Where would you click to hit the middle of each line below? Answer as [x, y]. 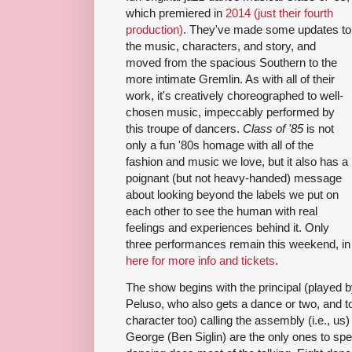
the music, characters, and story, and [221, 46]
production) [154, 29]
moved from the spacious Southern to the [231, 62]
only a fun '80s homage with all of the [220, 145]
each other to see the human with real [222, 211]
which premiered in [176, 13]
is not [319, 128]
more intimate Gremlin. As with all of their [230, 79]
